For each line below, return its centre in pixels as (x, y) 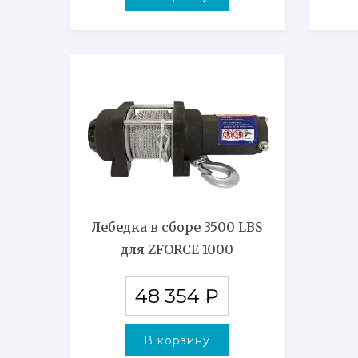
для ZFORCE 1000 (177, 250)
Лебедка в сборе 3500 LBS (177, 227)
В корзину (177, 341)
